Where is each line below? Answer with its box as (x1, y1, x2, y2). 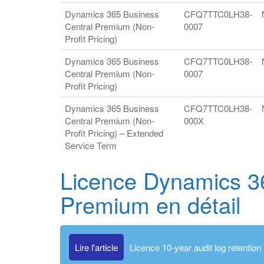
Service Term (65, 139, 117, 151)
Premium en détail (60, 188, 240, 220)
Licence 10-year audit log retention (130, 241, 261, 253)
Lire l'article (75, 241, 118, 253)
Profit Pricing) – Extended (65, 127, 163, 139)
